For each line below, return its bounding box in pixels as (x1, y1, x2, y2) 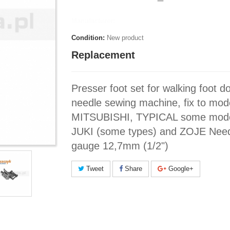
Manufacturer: (71, 16, 115, 25)
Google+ (166, 164, 194, 172)
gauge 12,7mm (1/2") (71, 140, 168, 151)
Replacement (71, 49, 135, 61)
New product (107, 33, 144, 42)
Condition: (71, 33, 105, 42)
